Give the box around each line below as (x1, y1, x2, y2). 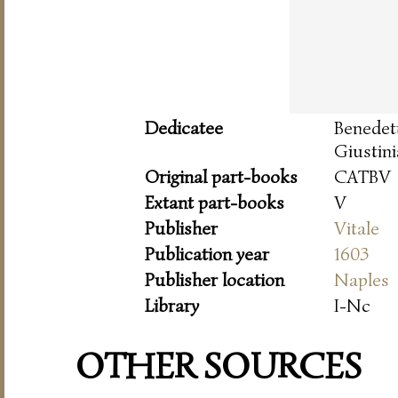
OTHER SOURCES (76, 343, 362, 390)
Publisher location (145, 267, 284, 291)
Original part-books (145, 164, 298, 188)
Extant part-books (145, 190, 284, 214)
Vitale (334, 216, 379, 240)
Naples (334, 267, 389, 291)
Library (145, 293, 199, 317)
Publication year (145, 242, 269, 266)
